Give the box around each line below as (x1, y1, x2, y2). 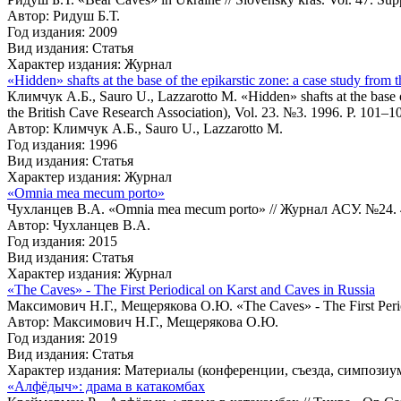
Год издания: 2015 (7, 233, 117, 249)
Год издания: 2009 (7, 23, 117, 39)
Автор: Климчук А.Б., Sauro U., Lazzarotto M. (7, 120, 283, 136)
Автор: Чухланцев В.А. (7, 217, 150, 233)
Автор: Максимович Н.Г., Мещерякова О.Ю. (7, 313, 278, 329)
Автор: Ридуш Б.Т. (7, 7, 120, 23)
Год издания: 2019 (7, 329, 117, 346)
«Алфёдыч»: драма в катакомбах (7, 378, 205, 394)
